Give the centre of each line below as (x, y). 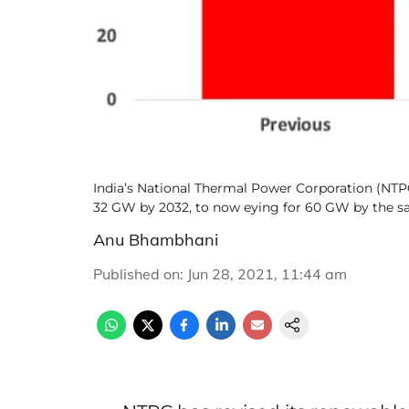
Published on (136, 274)
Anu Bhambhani (156, 240)
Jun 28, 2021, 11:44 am (267, 274)
